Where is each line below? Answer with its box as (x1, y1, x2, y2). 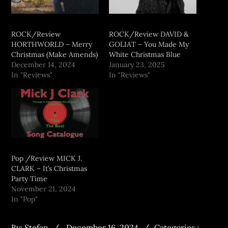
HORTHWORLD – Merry (11, 39, 93, 49)
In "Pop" (11, 194, 38, 204)
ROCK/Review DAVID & (109, 29, 189, 39)
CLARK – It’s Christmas (11, 163, 88, 173)
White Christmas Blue (109, 49, 181, 59)
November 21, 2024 (11, 184, 76, 193)
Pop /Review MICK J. (11, 153, 82, 163)
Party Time (11, 174, 48, 183)
